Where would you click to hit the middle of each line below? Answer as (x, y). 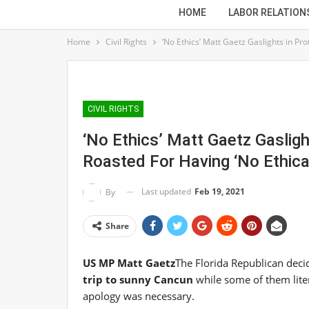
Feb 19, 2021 (220, 191)
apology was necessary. (139, 296)
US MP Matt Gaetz (129, 262)
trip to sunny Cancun (138, 279)
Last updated (167, 191)
